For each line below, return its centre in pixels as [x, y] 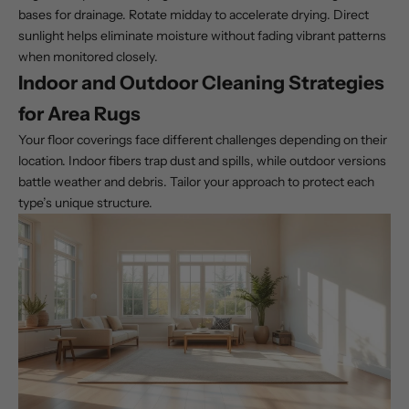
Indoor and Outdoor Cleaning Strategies [201, 83]
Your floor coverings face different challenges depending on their [203, 140]
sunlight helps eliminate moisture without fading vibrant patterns [202, 36]
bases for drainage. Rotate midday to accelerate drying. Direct [194, 15]
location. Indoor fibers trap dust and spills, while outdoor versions [202, 161]
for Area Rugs [79, 114]
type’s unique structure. [85, 203]
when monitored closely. [88, 57]
